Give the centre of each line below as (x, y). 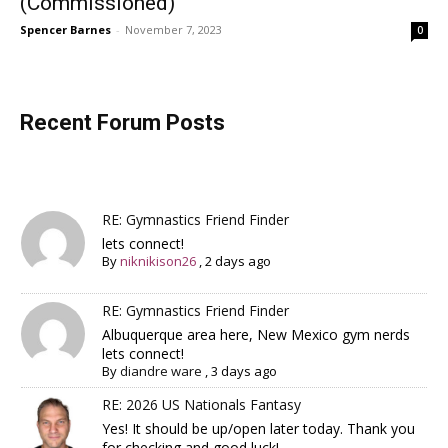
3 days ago (244, 371)
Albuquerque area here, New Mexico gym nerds (256, 335)
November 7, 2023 (173, 29)
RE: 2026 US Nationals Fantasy (202, 405)
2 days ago (238, 260)
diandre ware (161, 371)
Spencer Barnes (65, 29)
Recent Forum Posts (122, 122)
